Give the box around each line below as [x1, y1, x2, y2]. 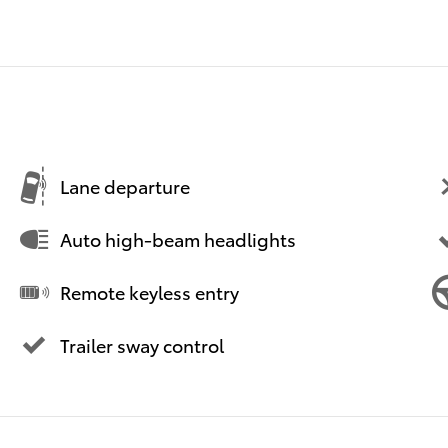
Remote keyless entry [60, 279, 239, 305]
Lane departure [60, 173, 190, 199]
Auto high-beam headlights [60, 226, 296, 252]
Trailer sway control [60, 332, 224, 358]
